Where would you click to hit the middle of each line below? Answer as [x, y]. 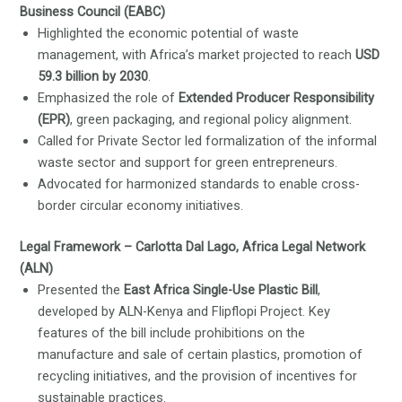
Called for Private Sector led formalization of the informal [208, 140]
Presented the [81, 289]
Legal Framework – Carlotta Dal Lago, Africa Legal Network [193, 246]
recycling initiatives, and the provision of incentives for [198, 376]
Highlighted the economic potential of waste [169, 33]
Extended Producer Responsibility [277, 97]
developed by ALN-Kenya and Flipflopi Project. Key [184, 311]
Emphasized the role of [109, 97]
